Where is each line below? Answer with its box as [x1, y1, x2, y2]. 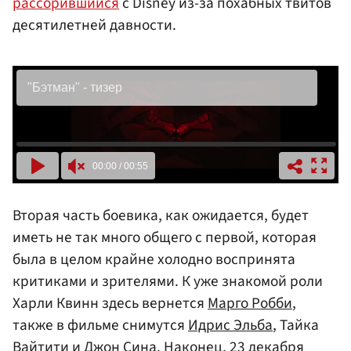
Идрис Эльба [188, 314, 273, 337]
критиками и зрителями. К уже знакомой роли [13, 270, 323, 293]
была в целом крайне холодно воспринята [13, 248, 295, 271]
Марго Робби [208, 292, 292, 315]
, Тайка [273, 314, 319, 337]
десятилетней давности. [13, 13, 176, 36]
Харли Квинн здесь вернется [13, 292, 208, 315]
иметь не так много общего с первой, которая [13, 226, 317, 249]
